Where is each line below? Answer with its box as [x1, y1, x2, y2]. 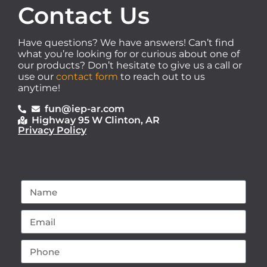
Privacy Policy [18, 125, 86, 136]
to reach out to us [118, 71, 205, 83]
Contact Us [18, 1, 150, 30]
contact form [56, 71, 118, 83]
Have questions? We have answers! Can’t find [18, 37, 234, 49]
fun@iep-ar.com [45, 103, 125, 115]
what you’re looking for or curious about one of [18, 48, 240, 60]
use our [18, 71, 56, 83]
